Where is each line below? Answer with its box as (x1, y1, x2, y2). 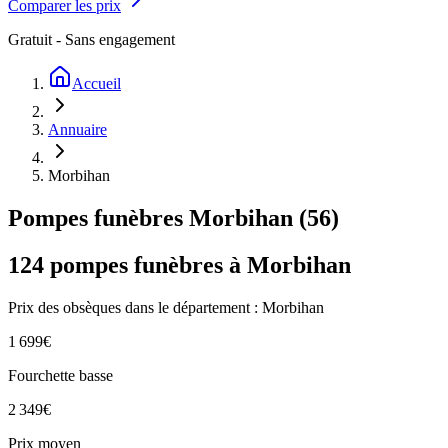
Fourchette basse (8, 366, 113, 384)
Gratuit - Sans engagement (8, 31, 175, 48)
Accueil (72, 75, 121, 92)
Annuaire (48, 121, 107, 138)
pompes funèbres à (44, 251, 247, 278)
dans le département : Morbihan (125, 298, 324, 316)
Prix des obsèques (8, 298, 125, 316)
